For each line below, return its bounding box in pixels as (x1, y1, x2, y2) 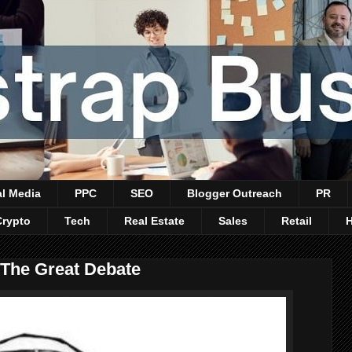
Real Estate (124, 214, 185, 228)
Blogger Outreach (187, 187, 282, 200)
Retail (281, 214, 312, 228)
